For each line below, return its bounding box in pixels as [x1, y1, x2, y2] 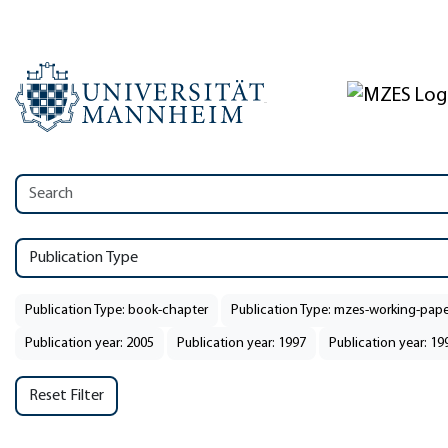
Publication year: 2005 [25, 336, 154, 351]
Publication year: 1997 [177, 336, 306, 351]
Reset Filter [29, 388, 104, 404]
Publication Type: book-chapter [25, 303, 208, 318]
